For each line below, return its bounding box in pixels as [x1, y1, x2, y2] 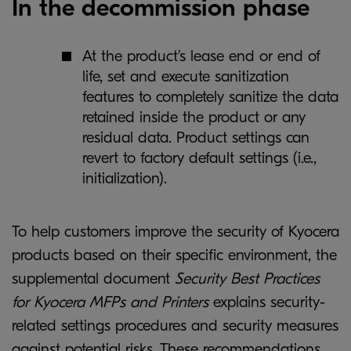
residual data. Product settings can [82, 128, 309, 147]
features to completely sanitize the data [82, 88, 338, 106]
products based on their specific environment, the [12, 246, 337, 264]
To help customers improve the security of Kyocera [12, 223, 339, 241]
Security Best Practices [175, 270, 320, 288]
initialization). [82, 169, 167, 187]
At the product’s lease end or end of [82, 47, 320, 65]
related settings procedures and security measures [12, 317, 338, 335]
